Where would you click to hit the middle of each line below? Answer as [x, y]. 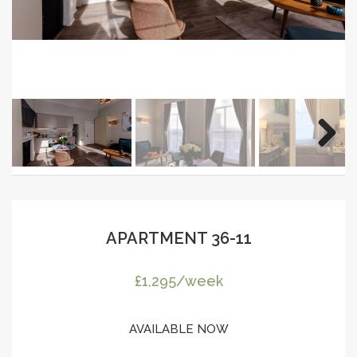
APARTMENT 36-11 [178, 238]
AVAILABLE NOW [178, 329]
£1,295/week [178, 280]
